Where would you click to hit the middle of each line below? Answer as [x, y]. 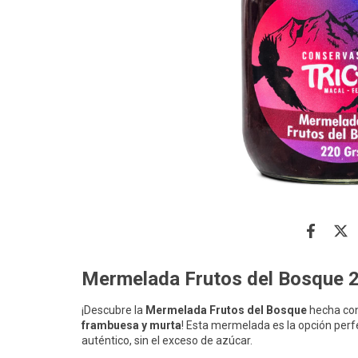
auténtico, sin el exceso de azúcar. [167, 341]
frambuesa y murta [131, 326]
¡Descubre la [113, 310]
